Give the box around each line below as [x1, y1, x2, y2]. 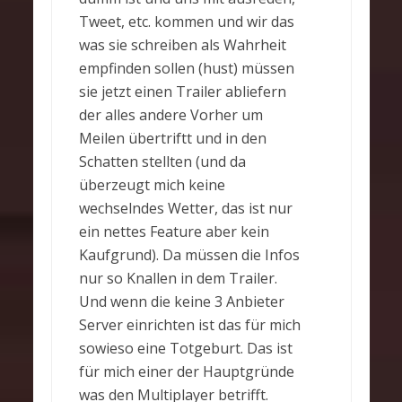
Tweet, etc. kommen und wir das [78, 12, 294, 32]
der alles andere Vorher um [78, 105, 263, 126]
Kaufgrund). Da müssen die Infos [78, 245, 300, 266]
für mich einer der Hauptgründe [78, 362, 294, 382]
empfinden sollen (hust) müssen [78, 58, 294, 79]
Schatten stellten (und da [78, 152, 246, 172]
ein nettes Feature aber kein [78, 222, 269, 242]
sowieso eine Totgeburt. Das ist [78, 338, 293, 359]
